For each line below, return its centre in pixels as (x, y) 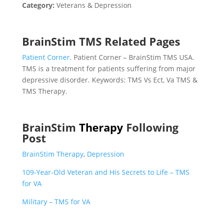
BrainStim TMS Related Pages (101, 41)
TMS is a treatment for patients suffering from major (109, 69)
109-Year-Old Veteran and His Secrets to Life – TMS (106, 172)
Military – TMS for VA (56, 202)
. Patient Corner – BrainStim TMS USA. (132, 57)
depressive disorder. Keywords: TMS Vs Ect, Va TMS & (110, 80)
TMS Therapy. (44, 91)
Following (152, 127)
